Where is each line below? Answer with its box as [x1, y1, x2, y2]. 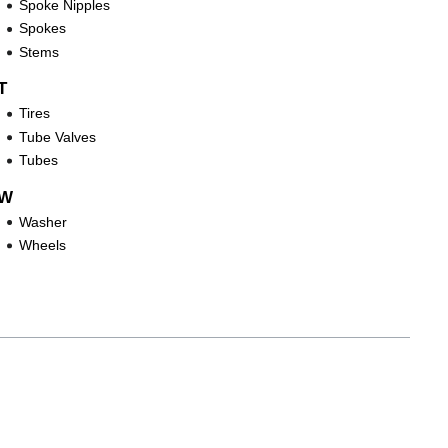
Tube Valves [19, 128, 97, 145]
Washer [19, 213, 68, 230]
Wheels [19, 236, 67, 253]
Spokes [19, 20, 67, 37]
